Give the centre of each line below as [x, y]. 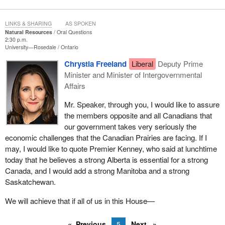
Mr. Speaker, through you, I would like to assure [142, 104]
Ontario [69, 47]
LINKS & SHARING [28, 24]
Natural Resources [28, 32]
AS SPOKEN [80, 24]
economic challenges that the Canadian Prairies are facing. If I [106, 138]
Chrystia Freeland [95, 64]
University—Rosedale [31, 47]
